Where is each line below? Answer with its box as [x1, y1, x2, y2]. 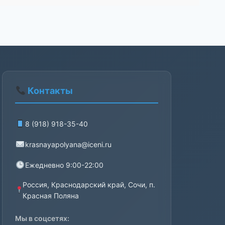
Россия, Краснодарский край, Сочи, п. [22, 180, 155, 189]
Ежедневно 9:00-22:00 [25, 160, 104, 169]
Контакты [25, 85, 73, 96]
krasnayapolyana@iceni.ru [25, 140, 112, 149]
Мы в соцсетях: [15, 214, 70, 223]
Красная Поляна [22, 191, 79, 200]
